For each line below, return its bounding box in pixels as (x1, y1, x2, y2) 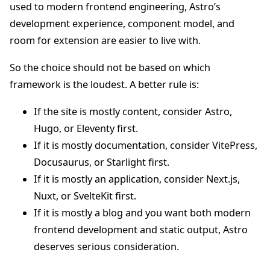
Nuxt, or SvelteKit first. (34, 189, 136, 203)
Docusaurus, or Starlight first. (34, 155, 169, 169)
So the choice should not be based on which (10, 61, 210, 75)
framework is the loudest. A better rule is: (10, 78, 199, 92)
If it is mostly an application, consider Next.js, (34, 172, 240, 186)
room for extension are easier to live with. (10, 34, 201, 48)
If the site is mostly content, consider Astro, (34, 105, 232, 119)
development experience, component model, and (10, 17, 234, 31)
